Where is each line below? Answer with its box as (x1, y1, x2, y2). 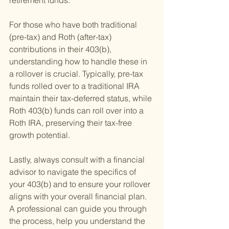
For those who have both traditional (9, 19, 139, 30)
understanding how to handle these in (9, 56, 149, 67)
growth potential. (9, 130, 70, 141)
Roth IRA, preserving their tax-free (9, 118, 134, 128)
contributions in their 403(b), (9, 44, 113, 55)
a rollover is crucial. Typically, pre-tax (9, 68, 145, 79)
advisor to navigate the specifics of (9, 167, 138, 177)
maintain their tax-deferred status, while (9, 93, 154, 104)
